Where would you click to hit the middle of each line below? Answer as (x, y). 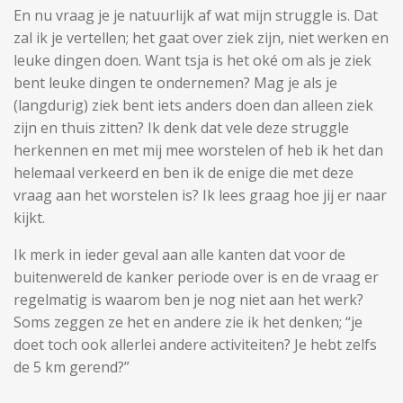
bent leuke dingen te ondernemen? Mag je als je (175, 82)
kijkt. (29, 217)
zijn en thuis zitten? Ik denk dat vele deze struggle (181, 127)
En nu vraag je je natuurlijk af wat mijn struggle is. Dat (196, 15)
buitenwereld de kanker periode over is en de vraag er (196, 277)
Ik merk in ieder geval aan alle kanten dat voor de (179, 254)
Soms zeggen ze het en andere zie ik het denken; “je (188, 322)
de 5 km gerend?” (72, 367)
